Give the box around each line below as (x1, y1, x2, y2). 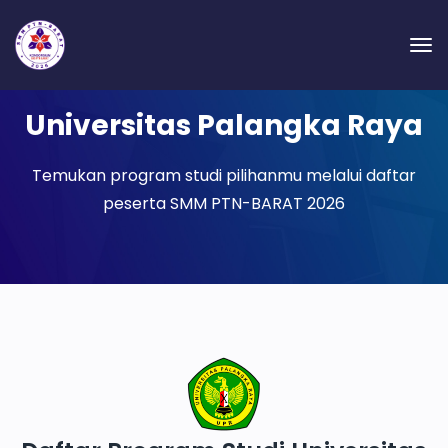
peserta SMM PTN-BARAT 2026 (103, 192, 345, 215)
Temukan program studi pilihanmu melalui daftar (32, 164, 416, 187)
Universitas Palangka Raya (25, 106, 423, 145)
